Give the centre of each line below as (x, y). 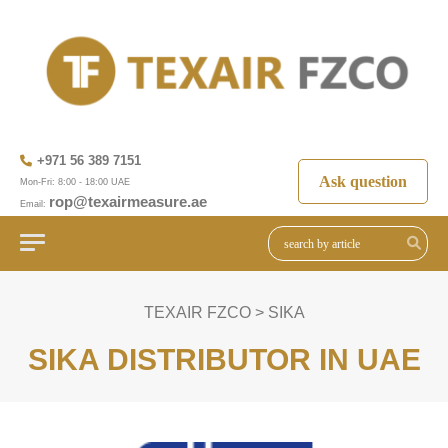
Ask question (363, 181)
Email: (34, 204)
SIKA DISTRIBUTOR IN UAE (224, 360)
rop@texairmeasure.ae (128, 202)
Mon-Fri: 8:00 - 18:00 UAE (75, 182)
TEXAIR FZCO (197, 313)
